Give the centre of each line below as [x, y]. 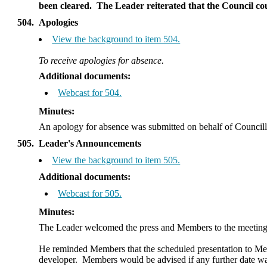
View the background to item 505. [116, 160]
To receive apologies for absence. [102, 60]
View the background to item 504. [116, 39]
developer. [60, 260]
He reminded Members [82, 249]
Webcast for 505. [90, 193]
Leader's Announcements [90, 143]
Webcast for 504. [90, 93]
